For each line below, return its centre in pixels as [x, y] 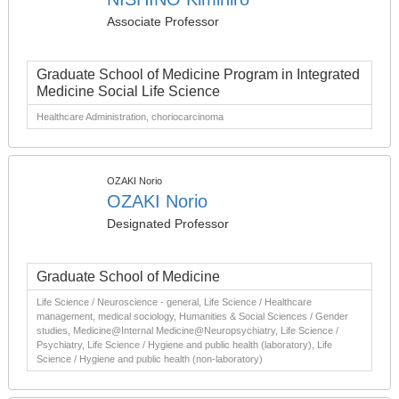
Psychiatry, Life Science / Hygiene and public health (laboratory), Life [184, 345]
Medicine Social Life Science [128, 91]
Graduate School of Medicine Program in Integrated [198, 74]
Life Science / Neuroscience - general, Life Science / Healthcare [174, 302]
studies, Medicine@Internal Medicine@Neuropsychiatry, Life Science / [187, 330]
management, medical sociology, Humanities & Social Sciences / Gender [192, 316]
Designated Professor [168, 224]
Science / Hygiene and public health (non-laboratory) [150, 359]
